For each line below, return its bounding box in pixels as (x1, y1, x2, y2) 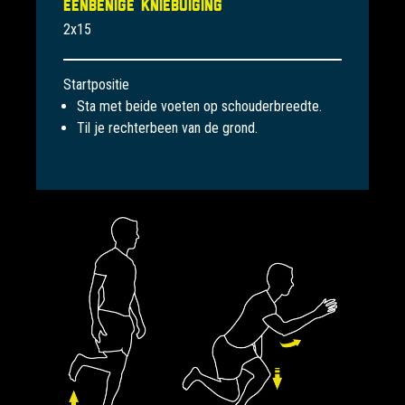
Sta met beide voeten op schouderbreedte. (77, 98, 322, 115)
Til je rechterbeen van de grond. (77, 119, 258, 137)
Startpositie (63, 76, 129, 93)
